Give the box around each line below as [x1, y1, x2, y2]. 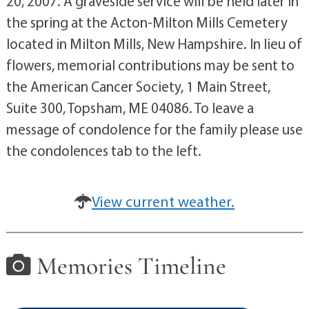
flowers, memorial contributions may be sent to [6, 56, 295, 74]
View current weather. [92, 192, 235, 211]
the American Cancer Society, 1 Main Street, [6, 77, 270, 95]
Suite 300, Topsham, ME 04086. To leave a [6, 99, 254, 117]
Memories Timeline [30, 251, 226, 281]
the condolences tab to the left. [6, 141, 201, 159]
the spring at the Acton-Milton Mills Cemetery [6, 13, 288, 31]
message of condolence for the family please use [6, 120, 303, 138]
